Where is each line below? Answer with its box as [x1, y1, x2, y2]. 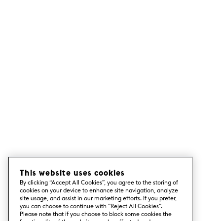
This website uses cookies [20, 168, 125, 178]
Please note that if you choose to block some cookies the [20, 210, 172, 218]
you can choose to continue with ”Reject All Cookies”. [20, 202, 162, 210]
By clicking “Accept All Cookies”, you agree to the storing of [20, 179, 178, 186]
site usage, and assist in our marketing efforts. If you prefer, [20, 194, 177, 202]
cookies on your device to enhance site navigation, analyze [20, 186, 178, 194]
